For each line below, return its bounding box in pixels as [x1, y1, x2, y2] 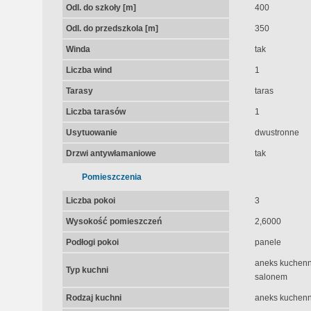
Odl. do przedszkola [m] [65, 24, 158, 33]
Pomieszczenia [81, 172, 142, 182]
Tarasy [65, 86, 93, 96]
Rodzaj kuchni [65, 293, 121, 303]
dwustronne [254, 128, 299, 137]
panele [254, 237, 281, 247]
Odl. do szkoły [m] [65, 3, 136, 12]
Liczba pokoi [65, 196, 115, 205]
